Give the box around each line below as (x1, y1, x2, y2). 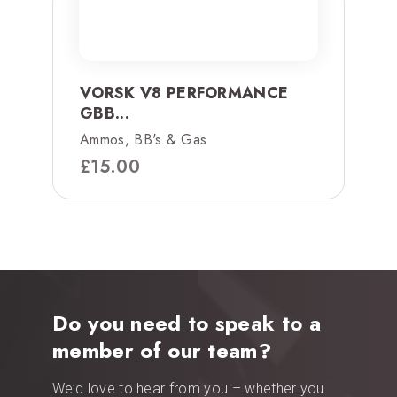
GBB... (80, 101, 129, 125)
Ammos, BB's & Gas (80, 128, 207, 150)
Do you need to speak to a (52, 307, 322, 339)
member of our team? (52, 334, 272, 366)
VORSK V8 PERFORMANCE (80, 81, 289, 105)
